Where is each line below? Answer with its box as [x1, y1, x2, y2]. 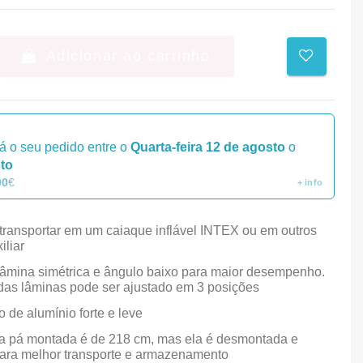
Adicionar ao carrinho [45, 47, 211, 64]
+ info [297, 177, 322, 187]
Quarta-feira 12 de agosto [130, 140, 285, 155]
